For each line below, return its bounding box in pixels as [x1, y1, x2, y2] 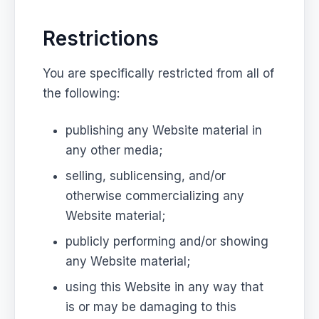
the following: [43, 85, 120, 100]
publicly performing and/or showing [66, 234, 269, 249]
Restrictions [43, 26, 159, 51]
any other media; [66, 142, 163, 157]
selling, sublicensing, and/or [66, 168, 226, 183]
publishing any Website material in [66, 122, 263, 137]
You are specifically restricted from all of [43, 66, 275, 80]
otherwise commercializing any [66, 188, 245, 203]
